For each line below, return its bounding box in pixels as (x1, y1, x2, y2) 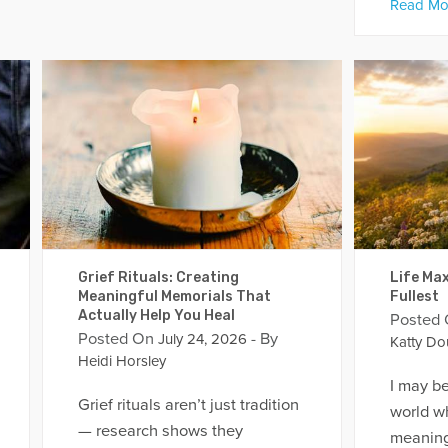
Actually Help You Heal (77, 306, 235, 324)
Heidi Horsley (77, 351, 166, 370)
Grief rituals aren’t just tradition (77, 395, 299, 416)
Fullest (389, 287, 439, 305)
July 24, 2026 (153, 329, 247, 348)
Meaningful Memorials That (77, 287, 271, 305)
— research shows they (77, 421, 243, 442)
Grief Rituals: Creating (77, 268, 239, 286)
